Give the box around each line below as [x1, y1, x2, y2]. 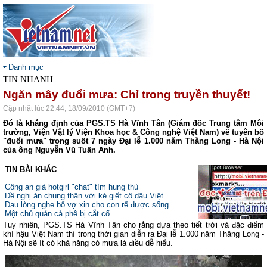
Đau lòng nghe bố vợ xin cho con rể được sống [5, 200, 169, 209]
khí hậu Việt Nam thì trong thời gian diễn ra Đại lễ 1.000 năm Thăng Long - [3, 229, 264, 238]
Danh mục [8, 63, 44, 72]
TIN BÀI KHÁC [5, 165, 57, 174]
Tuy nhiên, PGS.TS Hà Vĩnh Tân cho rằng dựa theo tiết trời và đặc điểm [3, 221, 264, 229]
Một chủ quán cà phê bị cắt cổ [5, 209, 110, 218]
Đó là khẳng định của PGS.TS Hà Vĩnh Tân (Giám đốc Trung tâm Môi [3, 119, 264, 128]
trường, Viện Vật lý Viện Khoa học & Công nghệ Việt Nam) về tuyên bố [3, 128, 264, 136]
